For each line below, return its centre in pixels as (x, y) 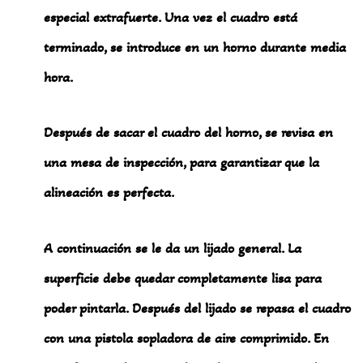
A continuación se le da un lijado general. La (173, 248)
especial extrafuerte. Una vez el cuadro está (171, 17)
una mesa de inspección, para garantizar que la (182, 162)
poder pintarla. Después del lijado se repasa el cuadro (198, 307)
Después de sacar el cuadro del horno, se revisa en (189, 132)
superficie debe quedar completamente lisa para (183, 278)
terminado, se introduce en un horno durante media (195, 47)
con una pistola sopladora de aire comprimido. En (187, 337)
